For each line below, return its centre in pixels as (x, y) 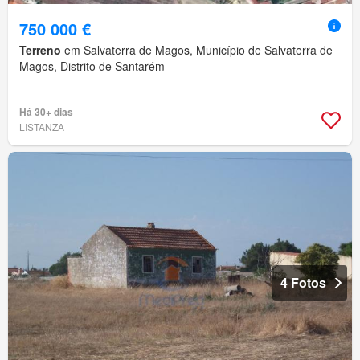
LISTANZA (42, 127)
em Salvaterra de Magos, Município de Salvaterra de (197, 50)
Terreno (40, 50)
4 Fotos (303, 283)
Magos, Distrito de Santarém (92, 66)
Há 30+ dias (46, 112)
